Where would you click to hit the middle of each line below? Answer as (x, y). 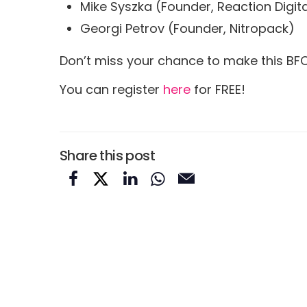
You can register (112, 90)
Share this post (107, 156)
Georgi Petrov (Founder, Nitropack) (187, 29)
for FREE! (218, 90)
